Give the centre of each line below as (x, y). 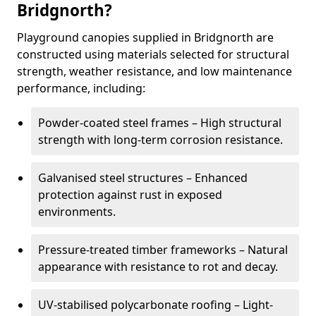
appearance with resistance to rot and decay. (158, 267)
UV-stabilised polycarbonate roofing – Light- (156, 305)
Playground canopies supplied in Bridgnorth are (145, 37)
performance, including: (81, 88)
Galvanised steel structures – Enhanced (143, 178)
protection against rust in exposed (130, 195)
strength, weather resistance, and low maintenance (154, 71)
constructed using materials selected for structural (153, 54)
